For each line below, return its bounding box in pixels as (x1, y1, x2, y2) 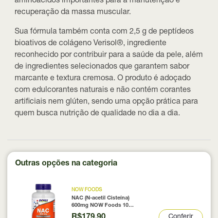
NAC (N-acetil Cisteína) (71, 196, 129, 201)
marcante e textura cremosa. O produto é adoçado (15, 75, 191, 83)
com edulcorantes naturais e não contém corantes (15, 87, 191, 95)
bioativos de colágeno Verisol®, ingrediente (15, 40, 166, 48)
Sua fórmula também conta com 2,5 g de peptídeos (15, 28, 194, 36)
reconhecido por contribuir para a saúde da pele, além (15, 52, 203, 60)
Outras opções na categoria (15, 160, 117, 168)
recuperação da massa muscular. (15, 9, 131, 17)
